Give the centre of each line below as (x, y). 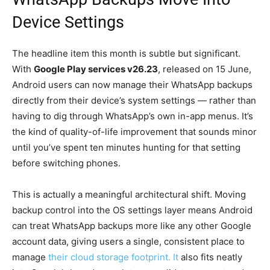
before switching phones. (66, 163)
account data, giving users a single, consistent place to (128, 241)
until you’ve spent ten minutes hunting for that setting (126, 147)
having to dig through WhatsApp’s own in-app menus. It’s (133, 116)
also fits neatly (210, 257)
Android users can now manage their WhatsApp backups (132, 84)
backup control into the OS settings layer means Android (132, 210)
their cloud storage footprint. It (113, 257)
